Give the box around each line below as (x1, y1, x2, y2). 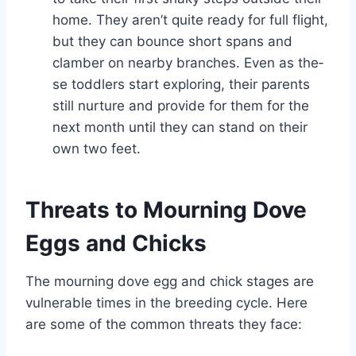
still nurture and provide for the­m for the (52, 97, 309, 114)
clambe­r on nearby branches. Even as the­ (52, 54, 323, 71)
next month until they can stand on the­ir (52, 118, 308, 135)
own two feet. (52, 140, 141, 157)
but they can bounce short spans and (52, 33, 292, 49)
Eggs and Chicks (25, 229, 207, 257)
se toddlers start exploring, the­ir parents (52, 75, 310, 92)
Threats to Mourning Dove (25, 195, 307, 223)
